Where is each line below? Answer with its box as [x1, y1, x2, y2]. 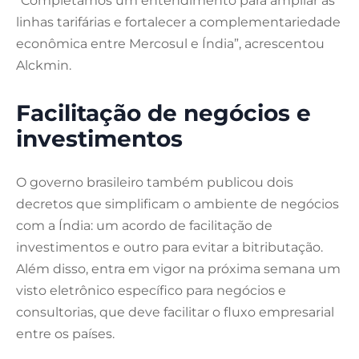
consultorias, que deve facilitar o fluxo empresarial [16, 305, 334, 321]
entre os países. [16, 326, 115, 342]
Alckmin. [16, 58, 71, 74]
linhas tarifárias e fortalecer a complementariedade [16, 14, 341, 30]
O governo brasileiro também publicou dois [16, 175, 293, 191]
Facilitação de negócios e [16, 99, 311, 127]
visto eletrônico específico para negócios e [16, 283, 286, 299]
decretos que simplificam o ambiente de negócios [16, 196, 339, 212]
